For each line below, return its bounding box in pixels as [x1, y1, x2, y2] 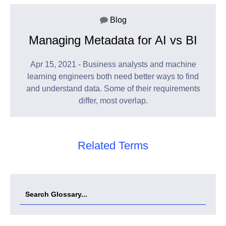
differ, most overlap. [78, 96, 148, 105]
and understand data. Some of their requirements [26, 84, 200, 93]
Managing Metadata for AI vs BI [29, 33, 197, 47]
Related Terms [78, 139, 148, 152]
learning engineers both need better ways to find [27, 72, 199, 81]
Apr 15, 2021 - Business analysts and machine [30, 60, 196, 69]
